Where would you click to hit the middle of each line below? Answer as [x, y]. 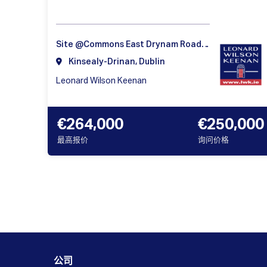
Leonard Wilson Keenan [101, 81]
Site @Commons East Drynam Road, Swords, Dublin [205, 45]
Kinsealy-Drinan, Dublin [116, 62]
